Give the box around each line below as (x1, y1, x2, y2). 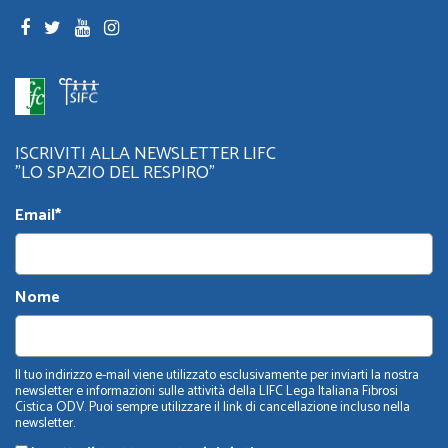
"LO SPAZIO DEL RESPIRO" (15, 158, 215, 189)
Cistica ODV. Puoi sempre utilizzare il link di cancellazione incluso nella (15, 396, 410, 419)
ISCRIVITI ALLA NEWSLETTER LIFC (15, 139, 276, 170)
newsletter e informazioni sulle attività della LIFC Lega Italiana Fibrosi (15, 380, 398, 403)
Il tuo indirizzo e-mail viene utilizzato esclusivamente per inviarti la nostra (15, 364, 419, 387)
